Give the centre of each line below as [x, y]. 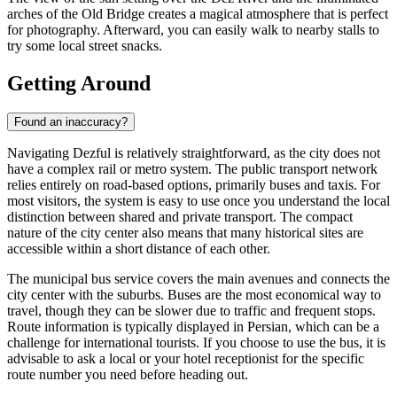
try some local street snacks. [85, 45]
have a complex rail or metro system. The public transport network [192, 169]
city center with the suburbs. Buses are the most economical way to [194, 295]
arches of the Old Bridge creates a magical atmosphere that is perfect [198, 13]
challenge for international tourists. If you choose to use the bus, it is [196, 343]
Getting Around [79, 83]
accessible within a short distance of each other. [139, 249]
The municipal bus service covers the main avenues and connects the [198, 279]
